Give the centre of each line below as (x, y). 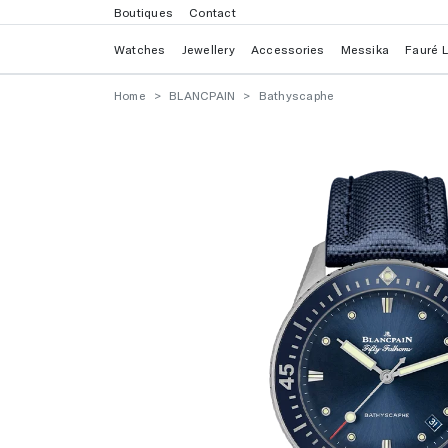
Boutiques (144, 12)
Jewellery (208, 49)
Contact (212, 12)
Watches (140, 49)
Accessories (287, 49)
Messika (365, 49)
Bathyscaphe (296, 95)
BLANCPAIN (202, 95)
